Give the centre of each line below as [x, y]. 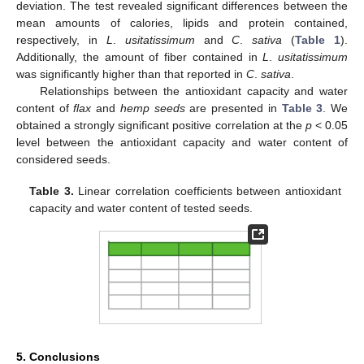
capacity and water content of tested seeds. [141, 208]
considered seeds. [63, 160]
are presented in [233, 108]
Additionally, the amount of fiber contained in [140, 57]
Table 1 [318, 40]
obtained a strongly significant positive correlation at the [161, 126]
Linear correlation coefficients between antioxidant [207, 191]
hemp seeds [152, 108]
